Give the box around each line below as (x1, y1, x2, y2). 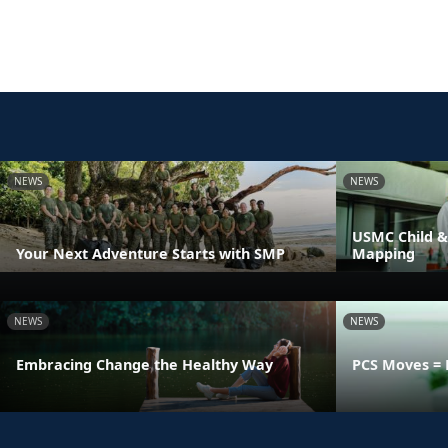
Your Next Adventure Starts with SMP (16, 243, 285, 263)
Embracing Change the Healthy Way (16, 355, 273, 375)
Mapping (352, 243, 415, 263)
